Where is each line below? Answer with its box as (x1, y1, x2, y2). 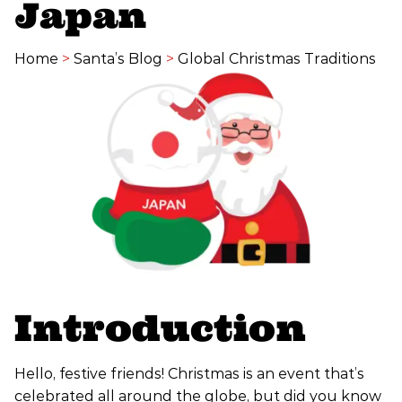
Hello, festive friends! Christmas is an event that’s (14, 365, 364, 383)
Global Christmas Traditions (178, 50, 376, 68)
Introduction (14, 305, 306, 352)
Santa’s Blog (74, 50, 162, 68)
